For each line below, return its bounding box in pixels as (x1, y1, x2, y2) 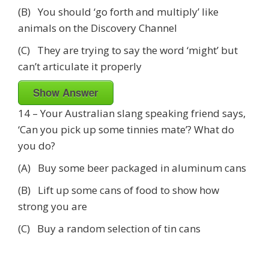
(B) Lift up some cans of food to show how (18, 183, 219, 197)
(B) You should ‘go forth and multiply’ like (18, 4, 219, 19)
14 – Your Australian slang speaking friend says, (18, 106, 246, 120)
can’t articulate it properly (18, 59, 142, 73)
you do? (18, 138, 55, 153)
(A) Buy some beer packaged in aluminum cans (18, 160, 246, 175)
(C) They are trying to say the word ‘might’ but (18, 43, 238, 57)
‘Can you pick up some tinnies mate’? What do (18, 122, 234, 136)
